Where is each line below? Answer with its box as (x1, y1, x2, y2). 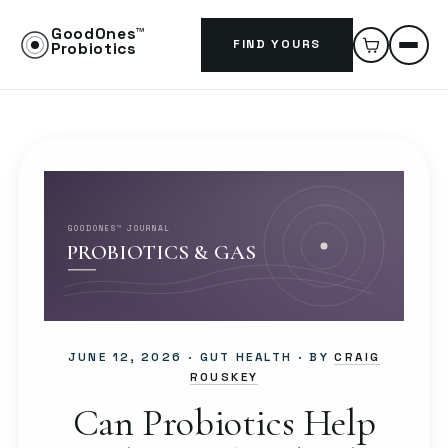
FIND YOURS (232, 36, 321, 53)
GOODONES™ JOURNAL (68, 224, 170, 234)
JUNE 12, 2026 (67, 348, 183, 364)
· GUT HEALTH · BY (182, 348, 335, 364)
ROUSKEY (189, 368, 259, 384)
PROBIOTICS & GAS (67, 240, 257, 266)
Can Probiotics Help (72, 399, 376, 446)
